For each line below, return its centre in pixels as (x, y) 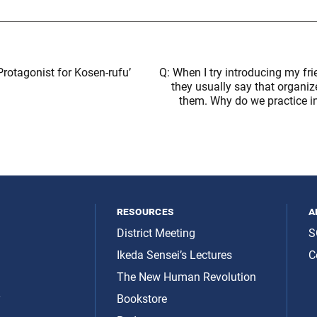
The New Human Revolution (186, 277)
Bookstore (142, 299)
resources (145, 211)
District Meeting (156, 233)
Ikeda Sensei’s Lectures (174, 255)
